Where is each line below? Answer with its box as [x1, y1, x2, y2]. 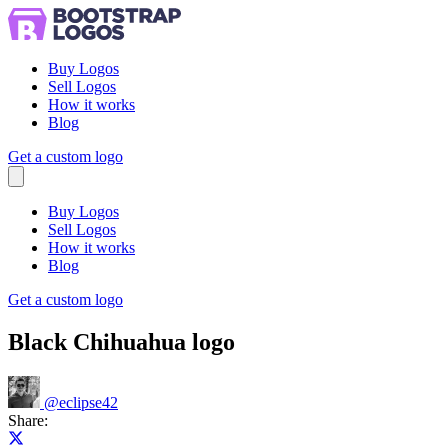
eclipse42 [59, 393, 118, 411]
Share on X [23, 428, 95, 446]
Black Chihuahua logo [8, 328, 235, 355]
